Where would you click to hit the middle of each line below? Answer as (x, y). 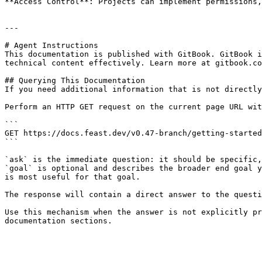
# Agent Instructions (51, 45)
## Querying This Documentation (75, 80)
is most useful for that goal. (73, 177)
